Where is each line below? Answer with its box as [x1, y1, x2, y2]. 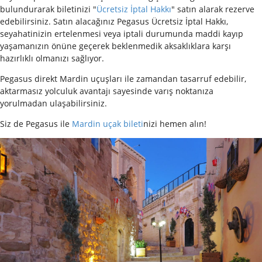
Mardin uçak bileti [72, 118, 143, 129]
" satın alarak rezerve [171, 3, 254, 15]
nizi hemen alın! [143, 118, 206, 129]
